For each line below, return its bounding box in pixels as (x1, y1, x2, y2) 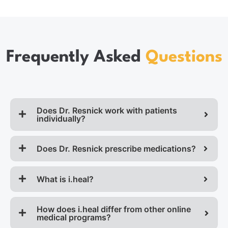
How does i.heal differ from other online (37, 204, 191, 214)
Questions (145, 48, 222, 66)
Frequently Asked (6, 48, 146, 66)
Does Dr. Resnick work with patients (37, 105, 177, 116)
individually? (37, 113, 85, 124)
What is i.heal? (37, 174, 94, 184)
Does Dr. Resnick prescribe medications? (37, 143, 196, 154)
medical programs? (37, 212, 111, 222)
